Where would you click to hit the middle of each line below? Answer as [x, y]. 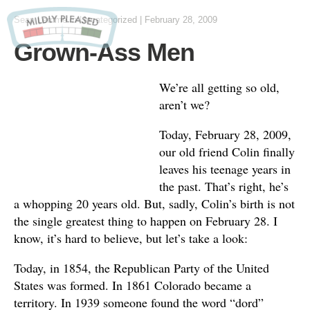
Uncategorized [108, 20]
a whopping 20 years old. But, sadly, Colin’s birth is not [154, 203]
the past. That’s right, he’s [224, 186]
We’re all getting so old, [219, 87]
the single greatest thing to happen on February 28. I [146, 221]
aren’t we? [184, 104]
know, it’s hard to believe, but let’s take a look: [131, 238]
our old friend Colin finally [227, 152]
